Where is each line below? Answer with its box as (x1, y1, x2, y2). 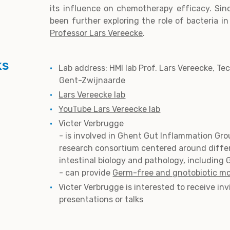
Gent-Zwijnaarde (59, 75, 126, 85)
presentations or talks (59, 194, 144, 204)
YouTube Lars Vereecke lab (59, 104, 161, 114)
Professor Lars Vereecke (50, 28, 143, 39)
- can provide (59, 167, 113, 178)
